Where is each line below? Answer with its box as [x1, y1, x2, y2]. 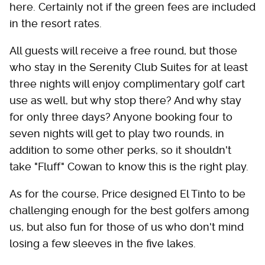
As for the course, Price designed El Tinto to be [9, 188, 245, 200]
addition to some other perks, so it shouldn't [9, 144, 231, 156]
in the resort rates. [9, 17, 102, 30]
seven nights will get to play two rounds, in [9, 127, 224, 140]
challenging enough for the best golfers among [9, 204, 249, 216]
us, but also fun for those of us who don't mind [9, 221, 244, 233]
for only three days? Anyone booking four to [9, 111, 232, 123]
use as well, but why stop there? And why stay [9, 94, 241, 106]
